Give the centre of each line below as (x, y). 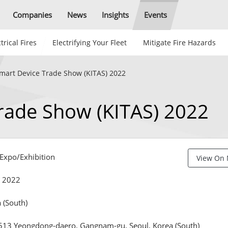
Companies (32, 15)
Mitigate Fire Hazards (179, 43)
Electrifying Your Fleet (89, 43)
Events (155, 15)
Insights (115, 15)
